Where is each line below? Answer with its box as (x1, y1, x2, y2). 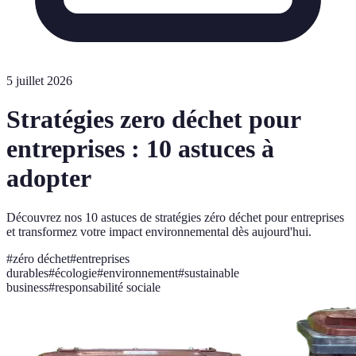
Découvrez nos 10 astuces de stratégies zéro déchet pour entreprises (6, 210, 344, 224)
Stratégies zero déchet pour (6, 105, 300, 134)
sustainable (184, 265, 239, 280)
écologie (55, 265, 97, 280)
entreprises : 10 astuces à (6, 134, 274, 164)
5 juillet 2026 (6, 74, 72, 87)
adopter (6, 164, 91, 193)
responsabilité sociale (55, 280, 161, 294)
